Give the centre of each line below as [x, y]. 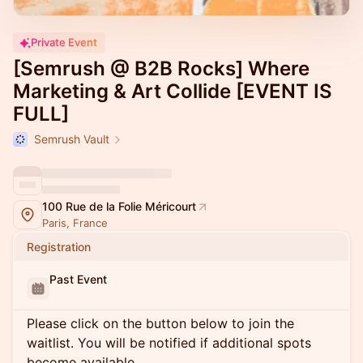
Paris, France [75, 223]
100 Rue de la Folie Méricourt [119, 206]
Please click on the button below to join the [160, 323]
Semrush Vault [72, 139]
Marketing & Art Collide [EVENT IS [173, 91]
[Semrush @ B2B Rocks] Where [161, 68]
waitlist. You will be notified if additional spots [169, 343]
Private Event [64, 42]
